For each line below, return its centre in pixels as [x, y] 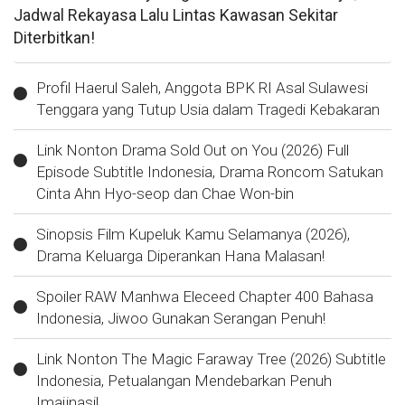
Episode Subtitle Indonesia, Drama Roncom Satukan [210, 171]
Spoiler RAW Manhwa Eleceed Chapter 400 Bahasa [205, 296]
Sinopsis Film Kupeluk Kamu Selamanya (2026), [193, 234]
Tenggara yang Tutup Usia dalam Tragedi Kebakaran [208, 109]
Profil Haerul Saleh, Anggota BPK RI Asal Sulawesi [202, 87]
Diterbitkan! [54, 37]
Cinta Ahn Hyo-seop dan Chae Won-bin [165, 193]
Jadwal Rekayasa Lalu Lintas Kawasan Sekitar [176, 14]
